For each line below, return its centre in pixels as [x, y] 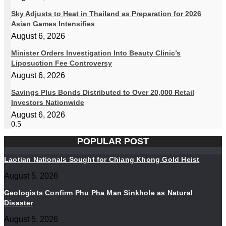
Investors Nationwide [48, 103]
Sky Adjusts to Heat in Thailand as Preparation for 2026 [106, 14]
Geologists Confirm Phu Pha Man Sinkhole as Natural [99, 193]
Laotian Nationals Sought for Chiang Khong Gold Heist [102, 160]
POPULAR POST [113, 142]
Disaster [19, 203]
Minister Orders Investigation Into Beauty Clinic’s [96, 53]
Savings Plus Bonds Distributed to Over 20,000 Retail [103, 93]
